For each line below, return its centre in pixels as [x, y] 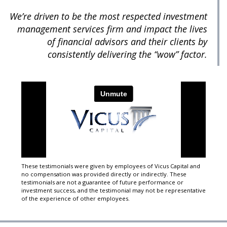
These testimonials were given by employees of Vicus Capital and [110, 166]
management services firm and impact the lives [112, 29]
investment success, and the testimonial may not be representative [113, 191]
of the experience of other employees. [75, 199]
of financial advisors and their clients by [127, 41]
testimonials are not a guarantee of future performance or [102, 182]
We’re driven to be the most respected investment [108, 16]
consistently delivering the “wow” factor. [127, 54]
